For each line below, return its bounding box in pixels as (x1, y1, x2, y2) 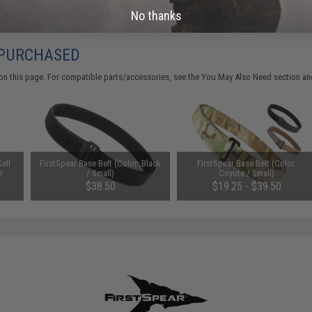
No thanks (130, 8, 182, 23)
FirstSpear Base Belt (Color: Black (40, 157, 162, 169)
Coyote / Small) (219, 167, 275, 178)
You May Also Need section (201, 71, 301, 82)
